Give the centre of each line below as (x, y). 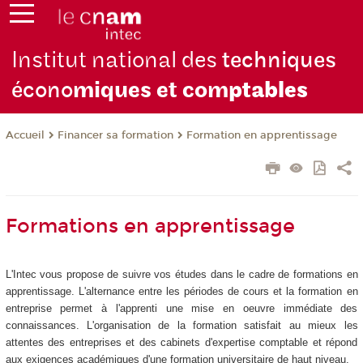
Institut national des (117, 61)
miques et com (151, 91)
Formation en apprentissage (261, 136)
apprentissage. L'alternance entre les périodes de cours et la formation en (181, 292)
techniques (280, 61)
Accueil (25, 136)
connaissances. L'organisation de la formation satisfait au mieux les (181, 326)
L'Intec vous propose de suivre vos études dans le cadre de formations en (181, 275)
